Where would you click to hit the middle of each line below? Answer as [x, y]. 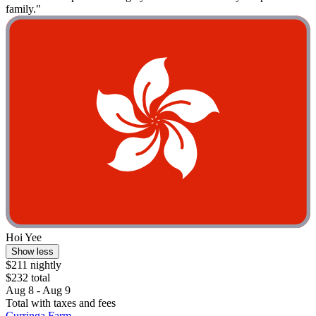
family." [23, 8]
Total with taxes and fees [61, 303]
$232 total [28, 278]
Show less [32, 252]
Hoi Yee [24, 238]
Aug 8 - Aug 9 [38, 291]
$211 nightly [34, 265]
